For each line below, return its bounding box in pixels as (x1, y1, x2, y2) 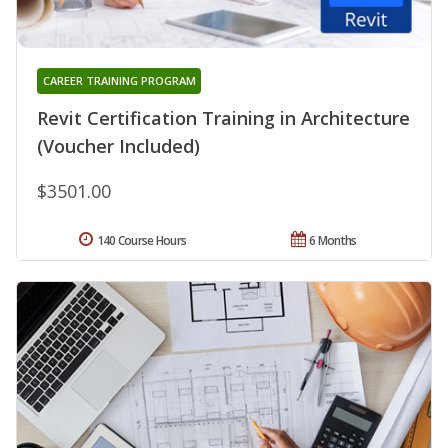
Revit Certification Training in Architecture (37, 106, 410, 131)
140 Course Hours (96, 232, 187, 250)
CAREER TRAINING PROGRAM (42, 73, 196, 89)
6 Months (309, 232, 357, 250)
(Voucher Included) (37, 134, 200, 159)
